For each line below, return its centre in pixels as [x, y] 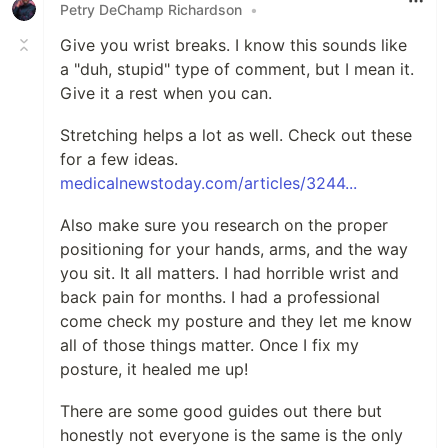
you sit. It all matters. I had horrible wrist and [229, 273]
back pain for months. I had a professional [220, 297]
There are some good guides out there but [221, 411]
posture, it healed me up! [154, 369]
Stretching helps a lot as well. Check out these [236, 135]
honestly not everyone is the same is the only [231, 435]
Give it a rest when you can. [166, 93]
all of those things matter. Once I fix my [209, 345]
